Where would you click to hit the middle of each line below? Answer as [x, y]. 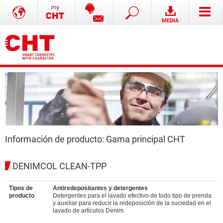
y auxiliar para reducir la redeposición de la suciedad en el [132, 203]
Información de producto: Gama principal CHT [95, 139]
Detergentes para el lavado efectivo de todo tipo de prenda [132, 196]
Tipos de [21, 188]
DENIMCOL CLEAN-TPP [59, 166]
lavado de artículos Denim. [89, 211]
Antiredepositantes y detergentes [100, 188]
